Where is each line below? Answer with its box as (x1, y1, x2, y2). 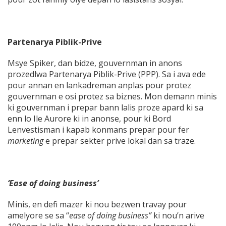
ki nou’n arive (151, 210, 204, 221)
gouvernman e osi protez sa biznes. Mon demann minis (8, 91, 217, 102)
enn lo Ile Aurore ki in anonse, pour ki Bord (8, 113, 171, 125)
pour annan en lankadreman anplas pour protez (8, 80, 191, 91)
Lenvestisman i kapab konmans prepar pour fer (8, 124, 189, 136)
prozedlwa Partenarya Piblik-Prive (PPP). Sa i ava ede (8, 69, 206, 80)
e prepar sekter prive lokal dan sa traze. (45, 135, 196, 147)
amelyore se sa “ (8, 210, 69, 221)
